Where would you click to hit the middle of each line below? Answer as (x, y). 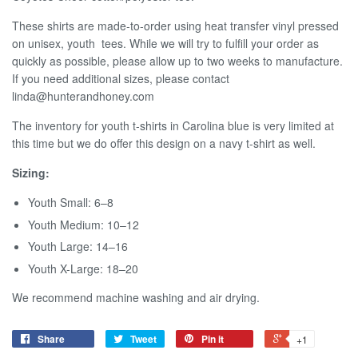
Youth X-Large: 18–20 (83, 268)
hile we (159, 43)
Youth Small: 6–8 (71, 202)
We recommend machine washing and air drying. (136, 297)
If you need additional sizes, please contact (121, 78)
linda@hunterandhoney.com (83, 96)
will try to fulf (211, 43)
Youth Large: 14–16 (78, 247)
